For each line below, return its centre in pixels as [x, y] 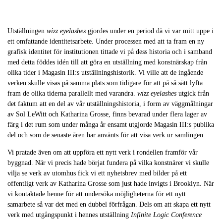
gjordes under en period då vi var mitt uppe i [150, 31]
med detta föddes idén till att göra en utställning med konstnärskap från [107, 62]
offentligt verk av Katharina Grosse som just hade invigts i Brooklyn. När [111, 184]
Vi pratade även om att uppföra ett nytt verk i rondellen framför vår [103, 153]
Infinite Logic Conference [166, 215]
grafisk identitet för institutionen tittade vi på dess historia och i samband [110, 52]
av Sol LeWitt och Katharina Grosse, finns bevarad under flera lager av [107, 114]
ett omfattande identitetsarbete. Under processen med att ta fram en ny [106, 42]
